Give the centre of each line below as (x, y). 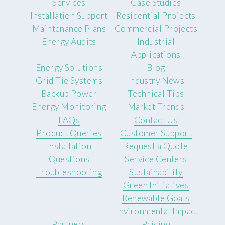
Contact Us (156, 120)
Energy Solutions (69, 67)
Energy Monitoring (69, 106)
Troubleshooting (69, 172)
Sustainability (156, 172)
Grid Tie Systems (69, 80)
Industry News (156, 80)
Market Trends (156, 106)
